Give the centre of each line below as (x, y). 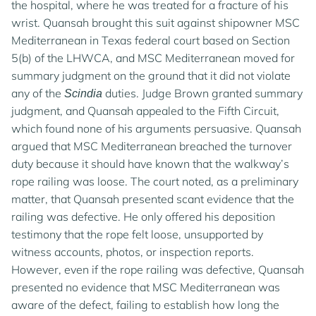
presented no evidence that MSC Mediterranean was (146, 287)
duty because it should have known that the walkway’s (150, 164)
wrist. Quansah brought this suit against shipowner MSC (156, 23)
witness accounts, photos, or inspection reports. (133, 252)
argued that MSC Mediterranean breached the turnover (152, 146)
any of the (38, 93)
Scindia (83, 93)
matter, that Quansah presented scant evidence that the (153, 199)
